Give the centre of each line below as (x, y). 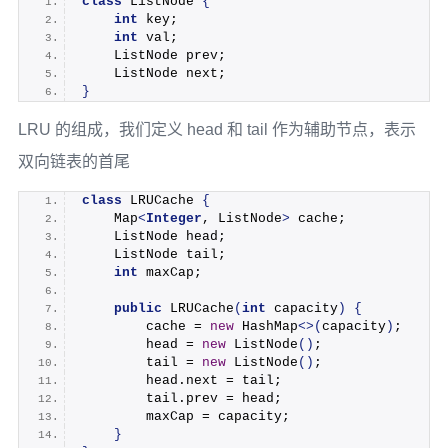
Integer (173, 218)
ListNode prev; (153, 55)
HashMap (265, 326)
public (137, 308)
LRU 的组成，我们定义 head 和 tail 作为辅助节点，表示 (216, 130)
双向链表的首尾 (73, 162)
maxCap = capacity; (185, 416)
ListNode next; (153, 73)
